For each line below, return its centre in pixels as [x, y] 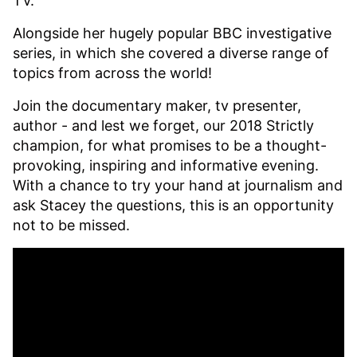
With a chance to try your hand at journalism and [178, 185]
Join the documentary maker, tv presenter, [157, 105]
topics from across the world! [114, 73]
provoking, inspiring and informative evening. [166, 165]
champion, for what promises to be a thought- [170, 145]
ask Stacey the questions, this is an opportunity [173, 205]
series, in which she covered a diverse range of [171, 53]
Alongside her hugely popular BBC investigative [172, 33]
